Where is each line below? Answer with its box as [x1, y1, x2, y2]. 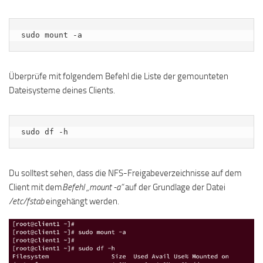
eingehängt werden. [44, 195, 119, 207]
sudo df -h [21, 127, 68, 136]
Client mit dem [9, 181, 62, 193]
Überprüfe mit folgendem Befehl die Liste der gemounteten [9, 70, 228, 82]
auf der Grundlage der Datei [123, 181, 225, 193]
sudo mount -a [21, 30, 82, 39]
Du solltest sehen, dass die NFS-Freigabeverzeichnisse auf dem [9, 167, 242, 178]
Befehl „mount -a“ [62, 181, 123, 193]
